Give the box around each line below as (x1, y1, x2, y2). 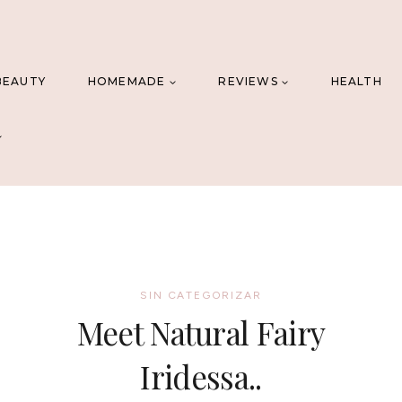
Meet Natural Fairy (76, 311, 326, 354)
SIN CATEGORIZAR (140, 289, 262, 301)
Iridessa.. (140, 355, 262, 398)
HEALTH (330, 74, 382, 89)
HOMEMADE (87, 74, 166, 89)
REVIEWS (218, 74, 278, 89)
